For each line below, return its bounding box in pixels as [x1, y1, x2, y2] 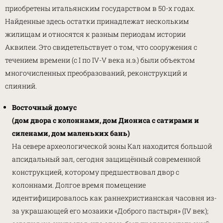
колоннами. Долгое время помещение [12, 180, 146, 190]
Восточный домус [12, 102, 77, 112]
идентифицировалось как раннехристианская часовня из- [12, 193, 217, 203]
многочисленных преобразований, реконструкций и [5, 68, 187, 78]
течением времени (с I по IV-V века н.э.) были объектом [5, 55, 195, 65]
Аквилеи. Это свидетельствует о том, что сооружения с [5, 42, 197, 52]
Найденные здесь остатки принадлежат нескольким [5, 16, 189, 26]
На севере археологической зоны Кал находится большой [12, 141, 212, 151]
